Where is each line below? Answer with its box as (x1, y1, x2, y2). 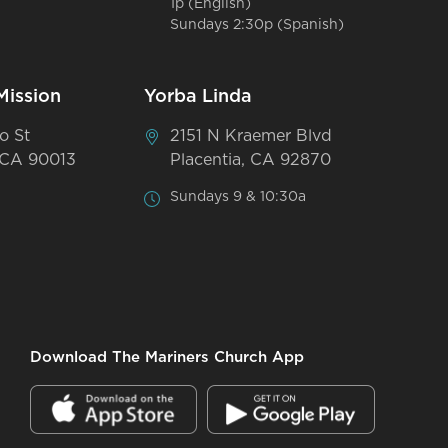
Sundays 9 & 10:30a (170, 189, 307, 204)
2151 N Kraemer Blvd (170, 127, 333, 144)
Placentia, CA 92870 (170, 151, 332, 168)
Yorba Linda (144, 87, 253, 106)
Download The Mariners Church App (29, 349, 304, 365)
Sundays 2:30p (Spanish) (170, 17, 345, 32)
